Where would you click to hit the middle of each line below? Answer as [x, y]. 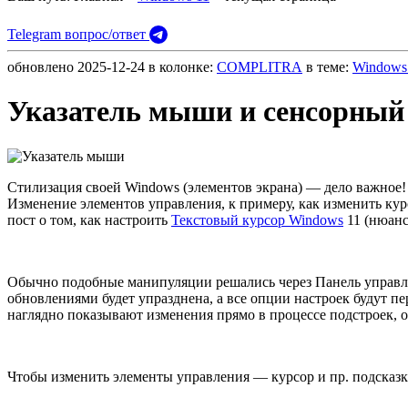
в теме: [327, 66]
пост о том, [44, 219]
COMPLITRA [260, 66]
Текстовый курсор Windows [257, 219]
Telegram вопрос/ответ [78, 34]
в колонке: [181, 66]
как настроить [126, 219]
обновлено [41, 66]
